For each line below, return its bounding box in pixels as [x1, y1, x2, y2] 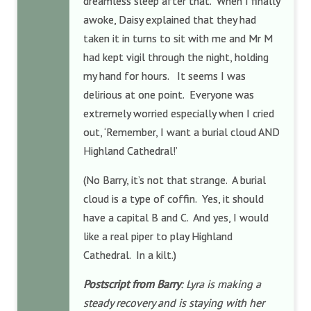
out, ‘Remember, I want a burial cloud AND [83, 125, 280, 139]
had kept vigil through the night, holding [83, 50, 269, 64]
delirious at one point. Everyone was [83, 87, 254, 101]
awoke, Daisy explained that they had [83, 12, 256, 26]
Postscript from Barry [83, 277, 180, 291]
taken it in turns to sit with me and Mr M [83, 31, 273, 45]
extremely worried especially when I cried [83, 106, 274, 120]
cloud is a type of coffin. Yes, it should [83, 192, 264, 205]
